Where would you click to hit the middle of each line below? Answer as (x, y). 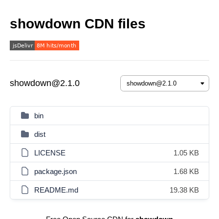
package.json (55, 171)
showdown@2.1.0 (45, 83)
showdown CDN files (78, 24)
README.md (56, 190)
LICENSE (50, 153)
